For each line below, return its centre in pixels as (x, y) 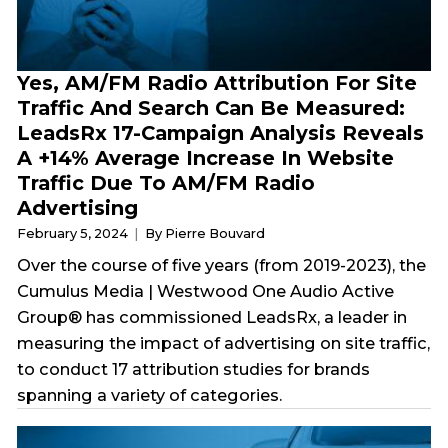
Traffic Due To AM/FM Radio (166, 182)
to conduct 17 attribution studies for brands (194, 368)
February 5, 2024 (74, 233)
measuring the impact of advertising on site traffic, (224, 342)
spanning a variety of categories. (150, 394)
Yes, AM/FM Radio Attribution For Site (217, 82)
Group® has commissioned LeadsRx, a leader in (212, 316)
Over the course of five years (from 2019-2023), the (222, 264)
